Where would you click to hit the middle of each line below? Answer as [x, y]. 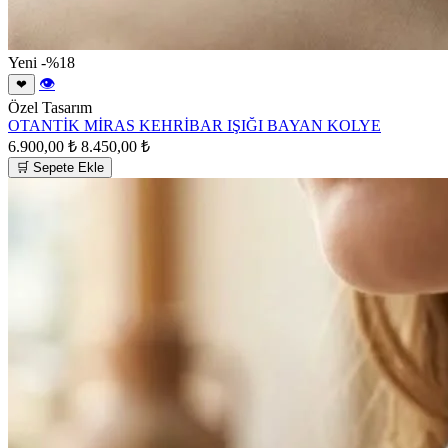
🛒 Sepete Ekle [60, 167]
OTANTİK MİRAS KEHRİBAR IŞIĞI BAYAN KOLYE [194, 125]
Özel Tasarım [50, 107]
